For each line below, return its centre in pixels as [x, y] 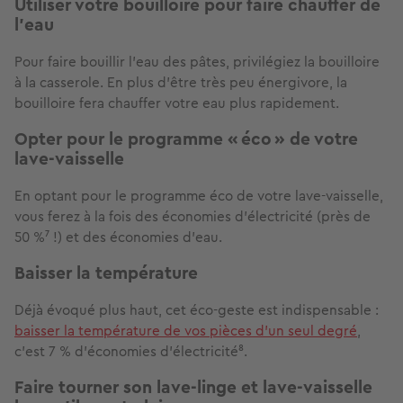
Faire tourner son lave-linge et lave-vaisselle [193, 388]
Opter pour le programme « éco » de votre [186, 139]
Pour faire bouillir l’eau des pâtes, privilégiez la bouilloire [197, 62]
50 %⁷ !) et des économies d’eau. [118, 237]
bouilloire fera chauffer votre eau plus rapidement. [177, 103]
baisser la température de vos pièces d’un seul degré [186, 331]
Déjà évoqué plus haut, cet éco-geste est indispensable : [197, 310]
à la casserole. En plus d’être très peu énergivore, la [181, 83]
